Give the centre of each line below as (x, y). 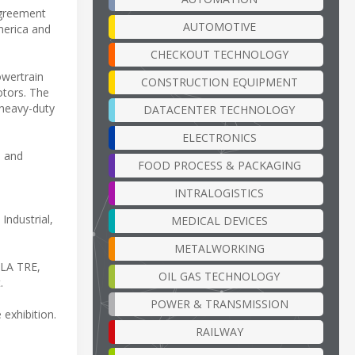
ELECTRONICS (219, 137)
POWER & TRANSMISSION (219, 303)
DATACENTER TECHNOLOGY (219, 109)
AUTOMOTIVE (219, 26)
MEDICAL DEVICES (219, 220)
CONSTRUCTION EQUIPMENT (219, 82)
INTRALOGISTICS (219, 193)
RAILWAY (219, 331)
